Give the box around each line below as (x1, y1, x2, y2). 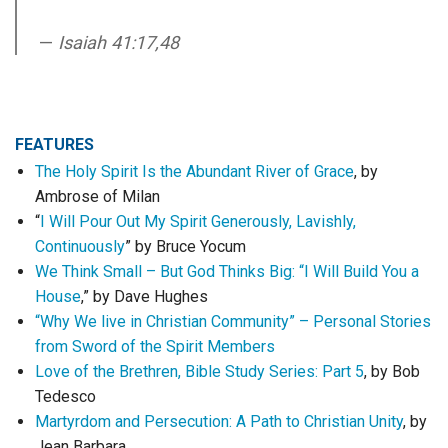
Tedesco (35, 387, 100, 406)
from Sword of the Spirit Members (35, 337, 279, 356)
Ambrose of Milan (35, 187, 160, 206)
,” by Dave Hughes (81, 287, 208, 306)
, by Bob (364, 362, 420, 381)
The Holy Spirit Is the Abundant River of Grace (35, 162, 354, 181)
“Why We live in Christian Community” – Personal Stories (35, 312, 431, 331)
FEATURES (15, 135, 94, 154)
